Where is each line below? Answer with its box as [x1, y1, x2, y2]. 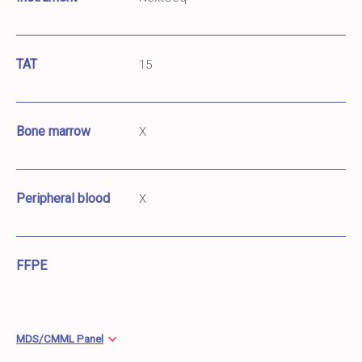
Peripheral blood [16, 190, 110, 206]
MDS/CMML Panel [16, 332, 103, 345]
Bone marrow [16, 123, 90, 139]
